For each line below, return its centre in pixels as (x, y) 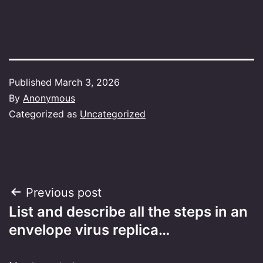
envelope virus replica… (89, 230)
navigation (60, 222)
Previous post (64, 192)
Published (32, 82)
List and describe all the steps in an (128, 211)
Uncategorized (113, 114)
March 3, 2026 (87, 82)
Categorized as (44, 114)
